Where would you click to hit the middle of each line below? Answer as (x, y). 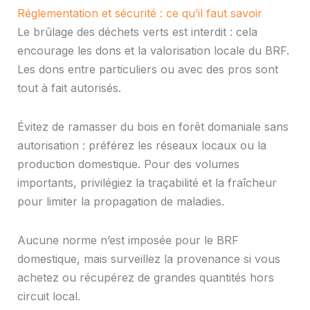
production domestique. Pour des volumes (128, 164)
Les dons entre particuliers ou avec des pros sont (147, 69)
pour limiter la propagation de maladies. (120, 201)
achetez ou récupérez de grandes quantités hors (145, 278)
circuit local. (48, 297)
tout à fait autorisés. (69, 88)
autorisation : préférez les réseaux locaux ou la (142, 145)
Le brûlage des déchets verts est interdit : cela (137, 31)
